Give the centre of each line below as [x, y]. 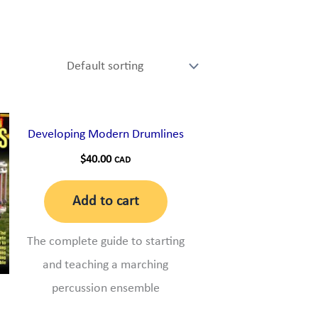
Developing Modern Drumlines [105, 135]
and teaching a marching [106, 265]
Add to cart [105, 202]
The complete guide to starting [105, 242]
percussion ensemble [105, 289]
